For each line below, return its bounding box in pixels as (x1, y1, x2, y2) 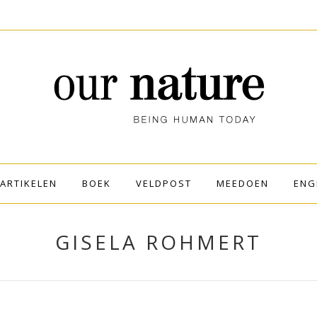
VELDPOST (135, 177, 192, 190)
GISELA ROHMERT (55, 229, 262, 255)
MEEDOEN (216, 177, 269, 190)
